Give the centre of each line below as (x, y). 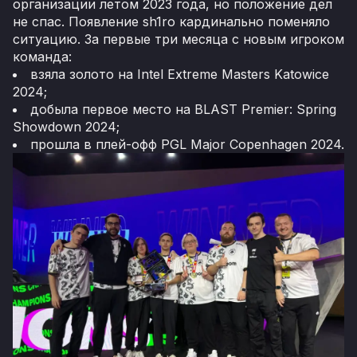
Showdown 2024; (66, 127)
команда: (42, 57)
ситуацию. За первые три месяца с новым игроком (178, 39)
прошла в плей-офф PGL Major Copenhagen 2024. (187, 145)
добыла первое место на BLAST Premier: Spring (183, 110)
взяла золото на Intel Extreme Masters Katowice (180, 75)
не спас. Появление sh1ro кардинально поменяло (171, 22)
